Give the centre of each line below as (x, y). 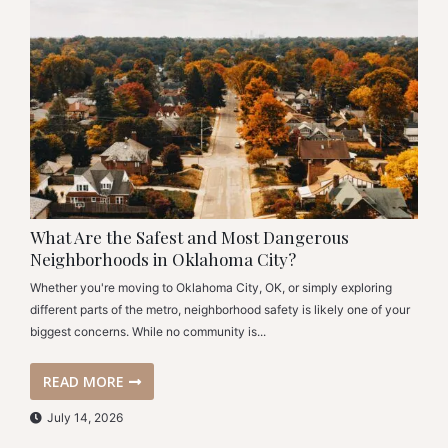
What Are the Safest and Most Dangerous (189, 237)
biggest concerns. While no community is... (148, 331)
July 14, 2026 (85, 417)
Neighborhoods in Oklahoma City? (163, 259)
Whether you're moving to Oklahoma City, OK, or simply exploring (211, 287)
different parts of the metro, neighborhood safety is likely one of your (220, 309)
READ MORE (83, 382)
